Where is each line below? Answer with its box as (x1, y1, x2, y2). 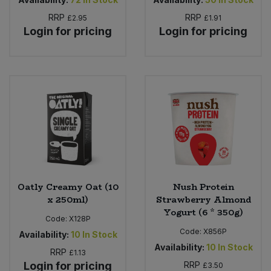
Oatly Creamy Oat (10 (17, 180, 119, 194)
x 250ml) (47, 192, 88, 206)
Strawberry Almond (155, 192, 251, 206)
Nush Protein (172, 180, 234, 194)
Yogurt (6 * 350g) (163, 205, 243, 219)
